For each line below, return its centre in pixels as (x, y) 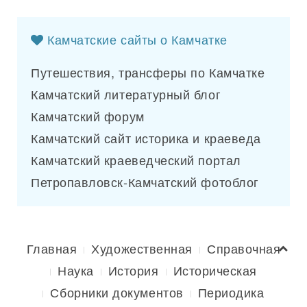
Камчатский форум (88, 116)
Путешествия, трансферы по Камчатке (148, 72)
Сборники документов (117, 292)
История (133, 270)
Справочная (244, 248)
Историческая (215, 270)
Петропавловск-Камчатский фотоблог (145, 182)
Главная (52, 248)
